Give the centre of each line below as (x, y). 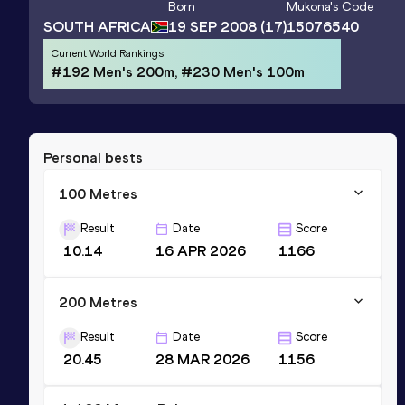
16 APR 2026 (201, 250)
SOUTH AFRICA (97, 26)
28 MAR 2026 (203, 359)
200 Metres (98, 302)
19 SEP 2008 (212, 27)
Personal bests (93, 157)
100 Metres (98, 193)
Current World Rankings (107, 53)
